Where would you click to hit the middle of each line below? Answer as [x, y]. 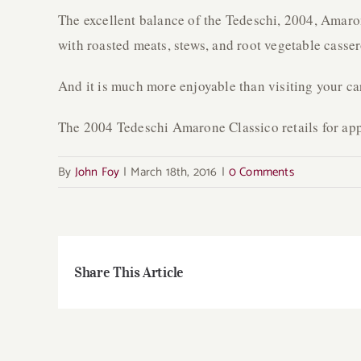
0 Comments [261, 172]
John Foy [97, 172]
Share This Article [129, 272]
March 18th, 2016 [174, 172]
